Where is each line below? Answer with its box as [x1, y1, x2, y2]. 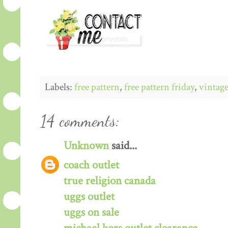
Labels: [45, 80, 74, 94]
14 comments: [41, 110, 120, 131]
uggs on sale [64, 205, 119, 220]
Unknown [64, 138, 109, 153]
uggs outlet [64, 189, 115, 204]
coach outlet [64, 157, 119, 173]
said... [109, 138, 137, 153]
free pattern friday [124, 80, 194, 94]
